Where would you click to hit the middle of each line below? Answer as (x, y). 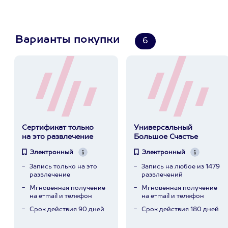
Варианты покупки (67, 40)
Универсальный (163, 128)
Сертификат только (58, 128)
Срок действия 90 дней (67, 210)
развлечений (162, 175)
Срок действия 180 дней (180, 210)
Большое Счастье (166, 137)
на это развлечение (57, 137)
